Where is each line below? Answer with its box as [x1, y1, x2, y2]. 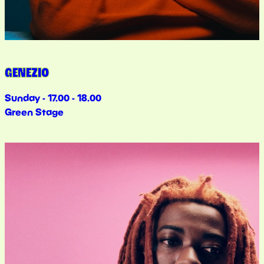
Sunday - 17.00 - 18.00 [5, 91, 101, 104]
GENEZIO [5, 64, 49, 83]
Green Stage [5, 105, 64, 118]
